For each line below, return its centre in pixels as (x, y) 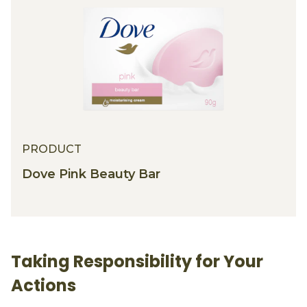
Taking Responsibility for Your (137, 261)
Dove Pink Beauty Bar (91, 174)
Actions (44, 285)
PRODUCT (52, 149)
